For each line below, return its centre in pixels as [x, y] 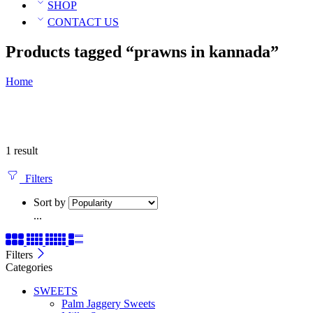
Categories [29, 268]
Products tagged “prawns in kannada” [142, 52]
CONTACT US [83, 22]
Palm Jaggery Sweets [108, 304]
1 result [22, 151]
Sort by [50, 203]
